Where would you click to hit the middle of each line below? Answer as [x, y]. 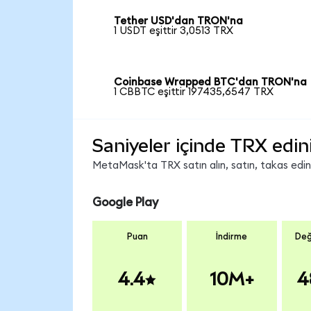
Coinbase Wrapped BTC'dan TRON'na [211, 83]
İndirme [232, 236]
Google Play [125, 203]
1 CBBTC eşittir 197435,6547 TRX [194, 92]
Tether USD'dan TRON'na [179, 22]
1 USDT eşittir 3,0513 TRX [174, 31]
